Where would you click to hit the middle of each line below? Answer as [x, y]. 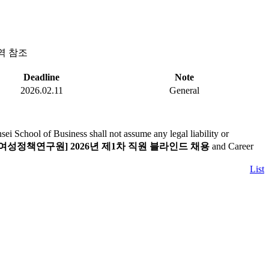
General [184, 91]
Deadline [41, 77]
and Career [231, 147]
